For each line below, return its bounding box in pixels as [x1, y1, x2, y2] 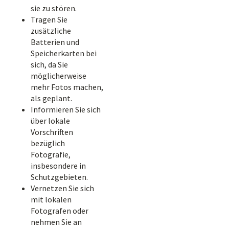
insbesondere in [31, 161, 86, 171]
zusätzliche [31, 26, 71, 36]
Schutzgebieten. [31, 172, 88, 182]
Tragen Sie [31, 14, 67, 25]
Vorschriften [31, 127, 73, 137]
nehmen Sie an [31, 217, 82, 227]
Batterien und [31, 37, 79, 47]
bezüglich [31, 138, 65, 148]
